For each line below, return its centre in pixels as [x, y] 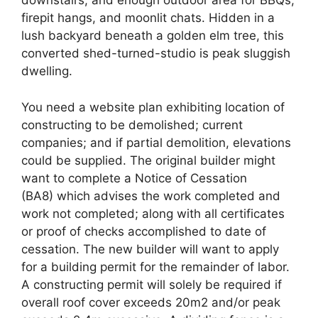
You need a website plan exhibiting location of [153, 107]
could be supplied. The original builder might [148, 160]
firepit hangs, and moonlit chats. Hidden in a [148, 18]
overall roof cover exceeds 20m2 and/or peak [151, 302]
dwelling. [47, 71]
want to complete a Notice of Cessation [134, 178]
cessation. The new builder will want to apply [150, 249]
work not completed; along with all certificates [153, 213]
